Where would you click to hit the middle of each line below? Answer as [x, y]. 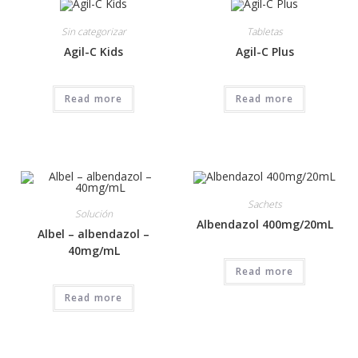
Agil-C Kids [93, 52]
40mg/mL [93, 250]
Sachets [265, 204]
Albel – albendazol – [93, 233]
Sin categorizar [93, 32]
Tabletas [265, 32]
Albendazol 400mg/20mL [265, 224]
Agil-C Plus [265, 52]
